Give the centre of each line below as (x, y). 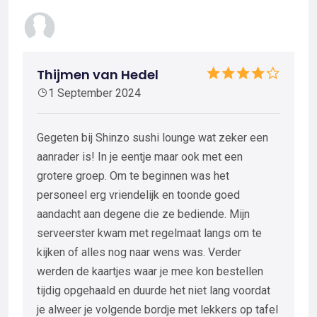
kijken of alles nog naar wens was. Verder (139, 252)
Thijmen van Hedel (98, 74)
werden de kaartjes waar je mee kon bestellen (150, 271)
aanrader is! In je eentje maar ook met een (140, 156)
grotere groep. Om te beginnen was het (133, 175)
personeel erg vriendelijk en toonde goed (138, 195)
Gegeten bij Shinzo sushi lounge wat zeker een (152, 137)
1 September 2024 (94, 93)
